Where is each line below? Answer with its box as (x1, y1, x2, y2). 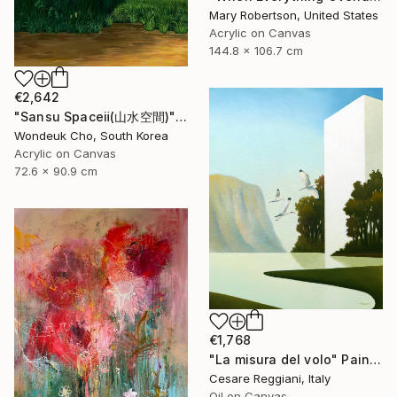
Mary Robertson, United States (209, 7, 378, 22)
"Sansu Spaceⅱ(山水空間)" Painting (175, 108, 188, 124)
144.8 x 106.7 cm (209, 43, 303, 58)
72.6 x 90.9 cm (14, 163, 97, 178)
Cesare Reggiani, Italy (209, 371, 331, 386)
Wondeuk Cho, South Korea (14, 128, 168, 143)
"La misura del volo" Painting (370, 352, 382, 368)
